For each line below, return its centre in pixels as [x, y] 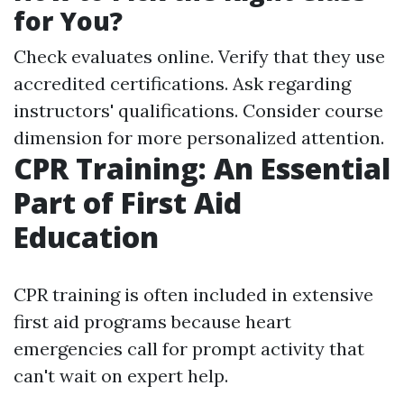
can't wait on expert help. [121, 376]
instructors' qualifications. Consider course [198, 110]
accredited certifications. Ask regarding [182, 83]
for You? [68, 21]
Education [86, 237]
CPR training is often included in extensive [193, 294]
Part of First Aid [128, 202]
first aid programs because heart [152, 321]
